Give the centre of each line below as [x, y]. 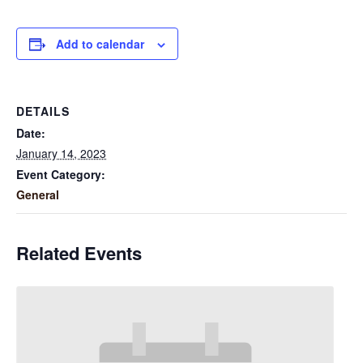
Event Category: [61, 174]
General [38, 194]
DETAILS [43, 111]
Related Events [79, 252]
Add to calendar [100, 43]
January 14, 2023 [61, 153]
